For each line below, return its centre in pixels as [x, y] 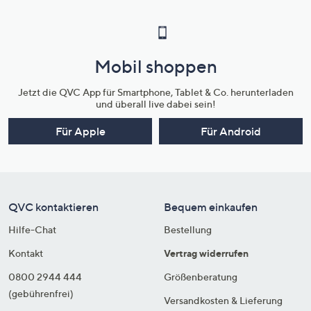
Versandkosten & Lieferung [223, 300]
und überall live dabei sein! [155, 103]
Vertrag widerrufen [206, 253]
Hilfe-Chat [32, 229]
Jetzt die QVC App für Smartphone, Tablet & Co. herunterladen [155, 92]
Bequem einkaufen [211, 207]
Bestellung [188, 229]
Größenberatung [201, 276]
